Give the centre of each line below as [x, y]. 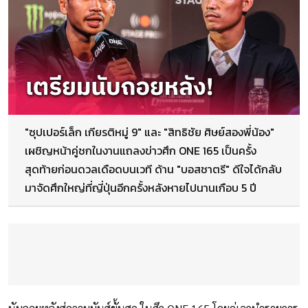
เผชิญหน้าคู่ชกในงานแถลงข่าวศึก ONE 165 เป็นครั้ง [141, 151]
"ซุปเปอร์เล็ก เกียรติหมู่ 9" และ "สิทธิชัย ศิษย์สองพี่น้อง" [150, 132]
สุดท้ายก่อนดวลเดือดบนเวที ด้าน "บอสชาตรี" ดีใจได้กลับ [153, 169]
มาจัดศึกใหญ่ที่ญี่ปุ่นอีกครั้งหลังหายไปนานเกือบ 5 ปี [141, 188]
